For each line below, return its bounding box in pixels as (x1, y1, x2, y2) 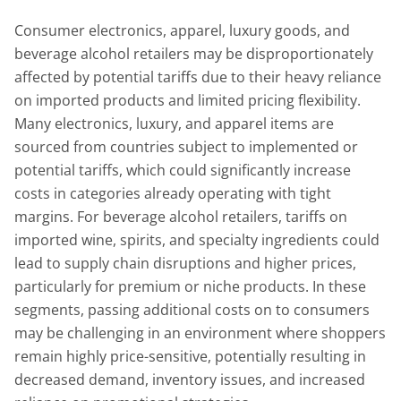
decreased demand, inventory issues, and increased (14, 369, 365, 389)
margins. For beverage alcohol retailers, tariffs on (14, 206, 347, 226)
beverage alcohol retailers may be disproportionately (14, 43, 373, 64)
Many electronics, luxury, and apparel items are (14, 113, 334, 133)
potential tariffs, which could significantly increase (14, 159, 351, 180)
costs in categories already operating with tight (14, 183, 331, 203)
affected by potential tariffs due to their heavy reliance (14, 66, 381, 87)
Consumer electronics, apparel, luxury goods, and (14, 20, 350, 40)
